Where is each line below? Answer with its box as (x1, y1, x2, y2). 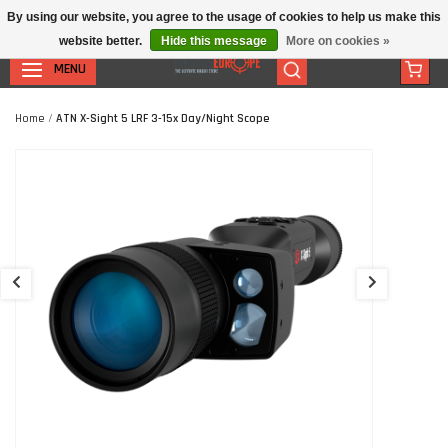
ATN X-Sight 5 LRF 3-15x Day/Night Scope (56, 111, 270, 126)
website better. (58, 34, 145, 48)
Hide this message (160, 34, 267, 48)
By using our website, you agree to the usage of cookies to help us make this (7, 10, 441, 24)
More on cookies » (285, 34, 390, 48)
